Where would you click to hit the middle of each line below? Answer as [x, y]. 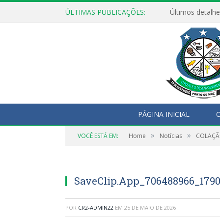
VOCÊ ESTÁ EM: [98, 136]
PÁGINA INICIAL [164, 114]
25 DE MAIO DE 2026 [150, 207]
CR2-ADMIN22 [96, 207]
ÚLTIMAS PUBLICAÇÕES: [105, 12]
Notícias [171, 136]
